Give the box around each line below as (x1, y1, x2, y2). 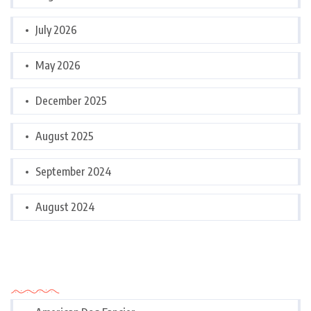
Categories (10, 262, 81, 282)
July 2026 (35, 23, 77, 37)
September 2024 (35, 165, 112, 178)
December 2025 (35, 94, 107, 108)
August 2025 (35, 129, 94, 143)
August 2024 (35, 200, 95, 214)
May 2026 (35, 58, 81, 72)
